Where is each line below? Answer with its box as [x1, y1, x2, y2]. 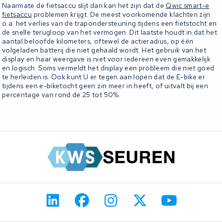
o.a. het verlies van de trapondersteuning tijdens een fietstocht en [2, 18, 217, 28]
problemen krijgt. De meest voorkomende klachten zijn [32, 9, 211, 19]
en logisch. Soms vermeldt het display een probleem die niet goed [2, 63, 215, 72]
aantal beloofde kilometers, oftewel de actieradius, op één [2, 36, 194, 46]
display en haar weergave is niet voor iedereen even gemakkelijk [2, 54, 211, 63]
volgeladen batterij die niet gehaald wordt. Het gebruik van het [2, 45, 207, 55]
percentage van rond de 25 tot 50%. [2, 90, 120, 99]
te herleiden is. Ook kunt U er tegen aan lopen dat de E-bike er [2, 72, 206, 81]
